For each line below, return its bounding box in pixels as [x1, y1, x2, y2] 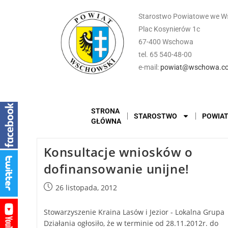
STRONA [91, 107, 120, 115]
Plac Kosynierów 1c [138, 25, 200, 33]
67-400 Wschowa [138, 38, 193, 46]
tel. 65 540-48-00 [138, 50, 192, 59]
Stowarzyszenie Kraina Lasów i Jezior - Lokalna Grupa [43, 207, 224, 217]
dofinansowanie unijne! [43, 160, 189, 177]
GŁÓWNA [91, 117, 121, 125]
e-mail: [138, 63, 160, 71]
